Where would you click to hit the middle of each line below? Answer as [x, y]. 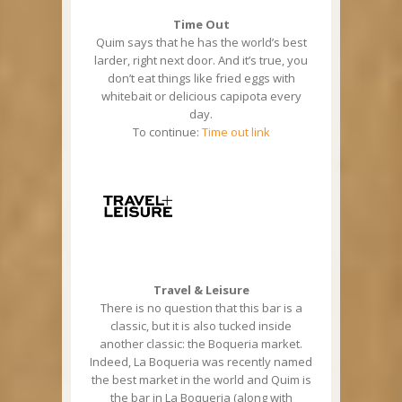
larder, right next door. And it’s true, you [201, 61]
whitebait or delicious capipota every [201, 96]
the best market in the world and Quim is [201, 380]
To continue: [167, 132]
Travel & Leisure [201, 290]
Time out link [236, 132]
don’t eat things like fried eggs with [201, 79]
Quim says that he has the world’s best [201, 43]
